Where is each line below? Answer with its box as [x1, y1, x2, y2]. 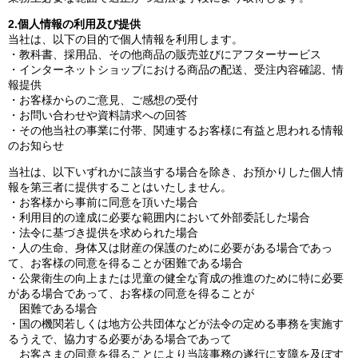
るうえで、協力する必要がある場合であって [8, 332, 232, 345]
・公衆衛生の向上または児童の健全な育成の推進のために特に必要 [8, 272, 344, 284]
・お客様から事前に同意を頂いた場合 [8, 196, 198, 209]
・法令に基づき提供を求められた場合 [8, 226, 198, 239]
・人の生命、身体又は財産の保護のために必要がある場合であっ [8, 241, 332, 254]
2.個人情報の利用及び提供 [8, 18, 141, 30]
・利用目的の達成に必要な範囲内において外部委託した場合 [8, 211, 310, 224]
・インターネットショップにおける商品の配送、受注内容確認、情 [8, 63, 344, 76]
